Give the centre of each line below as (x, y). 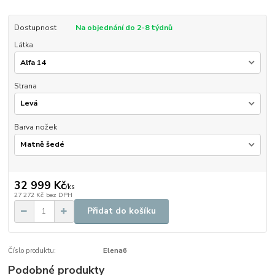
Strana (25, 86)
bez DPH (59, 195)
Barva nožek (35, 127)
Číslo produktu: (32, 250)
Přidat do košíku (122, 211)
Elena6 (115, 250)
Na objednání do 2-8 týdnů (124, 28)
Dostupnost (35, 28)
